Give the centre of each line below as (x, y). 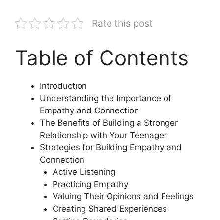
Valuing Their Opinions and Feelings (123, 196)
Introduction (63, 86)
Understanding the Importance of (106, 98)
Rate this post (122, 23)
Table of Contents (102, 57)
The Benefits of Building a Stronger (109, 123)
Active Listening (84, 172)
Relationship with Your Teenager (103, 135)
